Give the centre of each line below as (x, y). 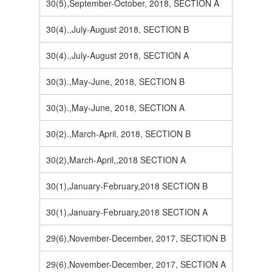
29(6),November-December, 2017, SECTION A (136, 264)
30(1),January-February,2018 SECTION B (127, 186)
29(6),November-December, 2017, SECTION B (136, 238)
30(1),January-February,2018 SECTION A (127, 212)
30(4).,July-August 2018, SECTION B (117, 29)
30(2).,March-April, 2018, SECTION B (118, 134)
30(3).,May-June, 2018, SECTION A (115, 108)
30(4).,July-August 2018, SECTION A (117, 56)
